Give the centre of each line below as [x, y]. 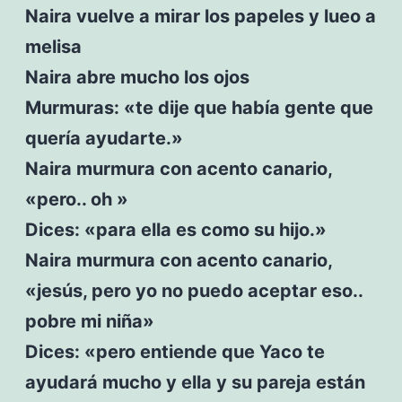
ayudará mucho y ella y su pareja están [195, 382]
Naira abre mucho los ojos [137, 77]
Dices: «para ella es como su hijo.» [175, 229]
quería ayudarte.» [104, 138]
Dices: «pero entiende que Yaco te [175, 351]
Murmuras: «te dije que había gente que [199, 107]
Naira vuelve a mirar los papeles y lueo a [200, 16]
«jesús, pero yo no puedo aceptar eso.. [193, 290]
